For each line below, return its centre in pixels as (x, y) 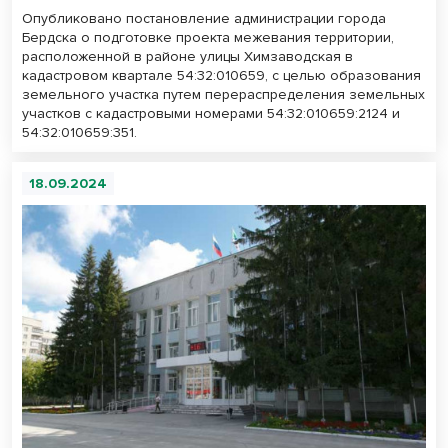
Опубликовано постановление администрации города (204, 19)
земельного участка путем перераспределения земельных (223, 95)
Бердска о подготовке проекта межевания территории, (208, 38)
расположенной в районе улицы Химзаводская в (187, 57)
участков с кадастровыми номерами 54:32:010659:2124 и (211, 114)
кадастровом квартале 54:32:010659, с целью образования (221, 76)
